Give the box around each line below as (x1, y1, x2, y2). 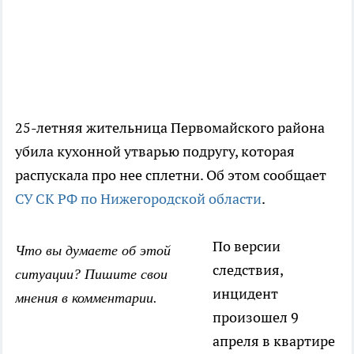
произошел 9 (213, 308, 299, 327)
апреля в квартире (213, 332, 335, 351)
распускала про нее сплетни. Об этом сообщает (15, 166, 326, 185)
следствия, (213, 261, 283, 280)
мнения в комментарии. (15, 290, 157, 307)
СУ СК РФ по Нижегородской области (15, 190, 262, 209)
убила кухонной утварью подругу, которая (15, 142, 295, 161)
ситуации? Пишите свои (15, 266, 168, 283)
